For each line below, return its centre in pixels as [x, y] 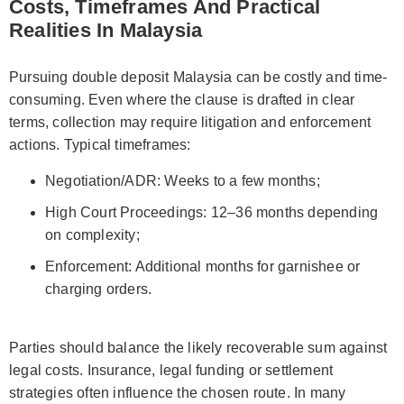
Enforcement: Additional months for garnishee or [203, 266]
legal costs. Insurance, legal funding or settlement [171, 370]
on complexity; [92, 234]
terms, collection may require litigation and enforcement [190, 122]
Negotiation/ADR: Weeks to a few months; [183, 180]
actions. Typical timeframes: [100, 144]
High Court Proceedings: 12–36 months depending [212, 212]
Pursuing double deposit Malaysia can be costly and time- [198, 77]
